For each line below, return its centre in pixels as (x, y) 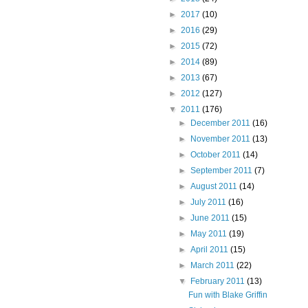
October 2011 (216, 155)
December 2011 (221, 123)
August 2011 (214, 187)
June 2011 (211, 218)
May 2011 (209, 234)
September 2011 (222, 171)
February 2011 (218, 282)
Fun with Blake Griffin (228, 295)
